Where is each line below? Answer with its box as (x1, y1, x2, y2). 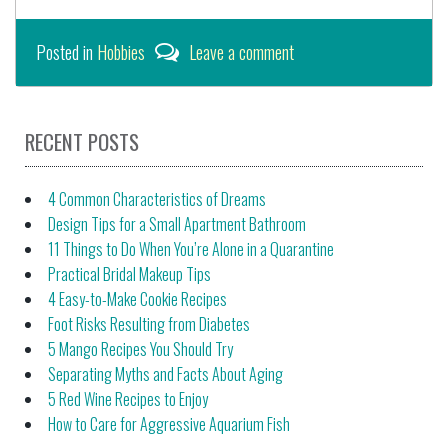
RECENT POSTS (25, 126, 139, 158)
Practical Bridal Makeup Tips (48, 262, 211, 287)
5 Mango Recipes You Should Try (48, 337, 233, 362)
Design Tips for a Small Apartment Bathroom (48, 212, 306, 237)
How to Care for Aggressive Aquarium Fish (48, 412, 290, 437)
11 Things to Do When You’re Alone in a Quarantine (48, 237, 334, 262)
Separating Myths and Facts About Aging (48, 362, 283, 387)
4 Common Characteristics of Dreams (48, 187, 266, 212)
